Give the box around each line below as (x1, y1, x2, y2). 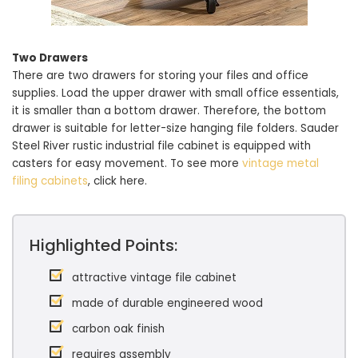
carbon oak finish (72, 321, 165, 336)
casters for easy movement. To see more (12, 156, 242, 171)
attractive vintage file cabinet (72, 270, 237, 285)
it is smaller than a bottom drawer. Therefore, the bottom (12, 103, 326, 118)
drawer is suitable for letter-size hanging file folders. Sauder (12, 121, 339, 136)
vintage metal (242, 156, 319, 171)
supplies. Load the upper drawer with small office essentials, (12, 86, 339, 101)
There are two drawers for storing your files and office (12, 68, 308, 83)
